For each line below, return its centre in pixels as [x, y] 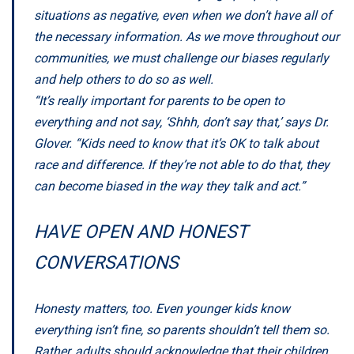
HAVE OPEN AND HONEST [141, 232]
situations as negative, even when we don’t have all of [183, 15]
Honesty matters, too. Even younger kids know [162, 308]
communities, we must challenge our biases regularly [181, 58]
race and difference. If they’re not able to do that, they [182, 164]
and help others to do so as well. [124, 79]
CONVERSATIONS [106, 262]
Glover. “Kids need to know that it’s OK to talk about [176, 143]
